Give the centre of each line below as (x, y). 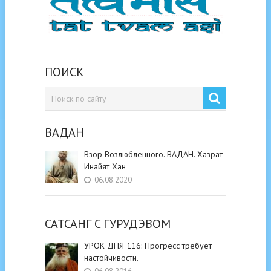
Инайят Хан (105, 166)
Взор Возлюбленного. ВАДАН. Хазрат (153, 154)
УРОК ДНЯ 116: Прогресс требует (148, 245)
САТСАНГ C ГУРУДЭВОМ (107, 224)
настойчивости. (111, 257)
